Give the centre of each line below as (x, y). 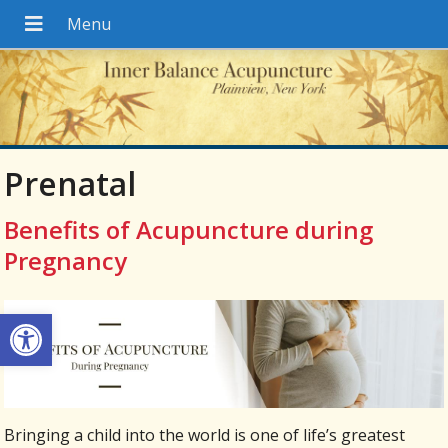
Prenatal (70, 184)
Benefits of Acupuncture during (189, 229)
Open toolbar (63, 323)
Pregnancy (66, 260)
